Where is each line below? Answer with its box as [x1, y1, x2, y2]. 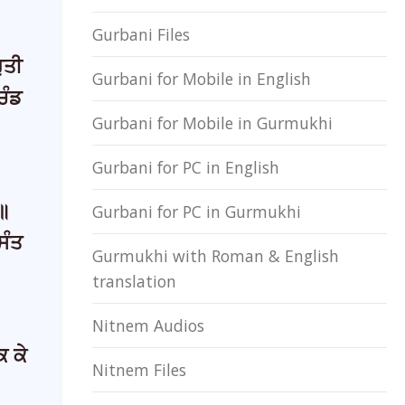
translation [92, 270, 176, 292]
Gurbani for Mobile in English [92, 68, 311, 89]
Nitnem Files [92, 359, 186, 381]
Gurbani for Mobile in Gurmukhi [92, 112, 333, 134]
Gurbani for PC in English [92, 156, 279, 178]
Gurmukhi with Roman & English [92, 245, 339, 267]
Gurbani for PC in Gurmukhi [92, 201, 301, 222]
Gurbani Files [92, 24, 190, 45]
